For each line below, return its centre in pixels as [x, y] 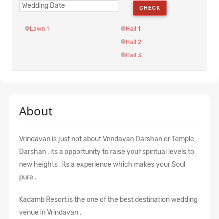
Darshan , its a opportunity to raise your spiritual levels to [107, 152]
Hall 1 [133, 29]
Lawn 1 [40, 29]
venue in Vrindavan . [50, 213]
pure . [28, 177]
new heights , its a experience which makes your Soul [102, 165]
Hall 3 [134, 55]
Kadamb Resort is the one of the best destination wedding [108, 200]
